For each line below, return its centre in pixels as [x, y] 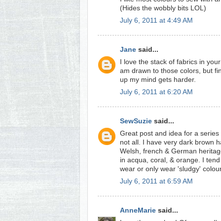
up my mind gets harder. [158, 79]
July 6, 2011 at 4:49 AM [156, 20]
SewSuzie [136, 121]
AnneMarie [138, 210]
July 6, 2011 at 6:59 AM [156, 181]
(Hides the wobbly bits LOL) [163, 8]
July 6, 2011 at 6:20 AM [156, 92]
